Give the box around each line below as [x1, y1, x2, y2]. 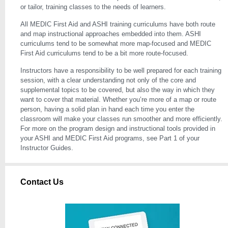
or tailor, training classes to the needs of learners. [20, 3, 166, 11]
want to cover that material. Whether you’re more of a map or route [20, 96, 216, 103]
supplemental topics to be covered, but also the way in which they [20, 86, 215, 94]
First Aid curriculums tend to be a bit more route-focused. [20, 49, 192, 57]
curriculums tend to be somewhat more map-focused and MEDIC [20, 40, 211, 47]
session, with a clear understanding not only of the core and [20, 76, 196, 84]
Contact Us [20, 178, 64, 186]
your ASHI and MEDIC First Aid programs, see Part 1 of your [20, 134, 199, 142]
